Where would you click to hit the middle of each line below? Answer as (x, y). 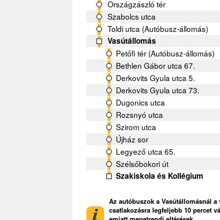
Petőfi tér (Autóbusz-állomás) (165, 53)
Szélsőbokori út (142, 163)
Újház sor (132, 139)
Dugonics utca (141, 102)
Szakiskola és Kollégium (160, 176)
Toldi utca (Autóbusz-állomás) (158, 28)
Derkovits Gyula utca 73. (158, 90)
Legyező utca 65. (146, 151)
